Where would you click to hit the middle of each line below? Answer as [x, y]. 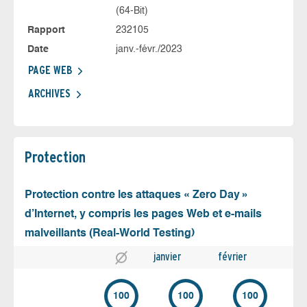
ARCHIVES [49, 94]
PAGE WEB [50, 71]
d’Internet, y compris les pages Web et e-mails [143, 215]
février [232, 257]
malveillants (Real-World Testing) [110, 234]
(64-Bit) [132, 11]
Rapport [46, 30]
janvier [167, 257]
